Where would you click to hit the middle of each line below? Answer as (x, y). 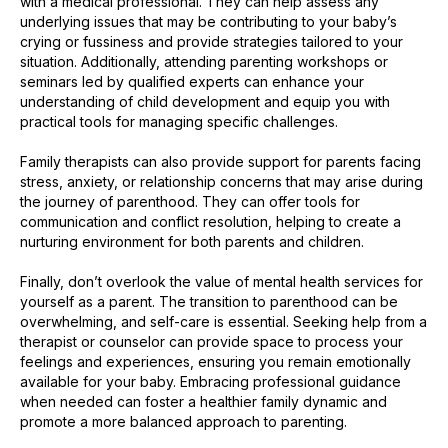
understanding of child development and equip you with (205, 102)
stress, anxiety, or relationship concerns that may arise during (221, 182)
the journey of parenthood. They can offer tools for (190, 202)
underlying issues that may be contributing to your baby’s (208, 22)
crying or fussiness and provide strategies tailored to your (211, 42)
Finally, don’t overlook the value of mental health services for (221, 282)
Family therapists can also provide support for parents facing (220, 162)
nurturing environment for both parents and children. (192, 242)
